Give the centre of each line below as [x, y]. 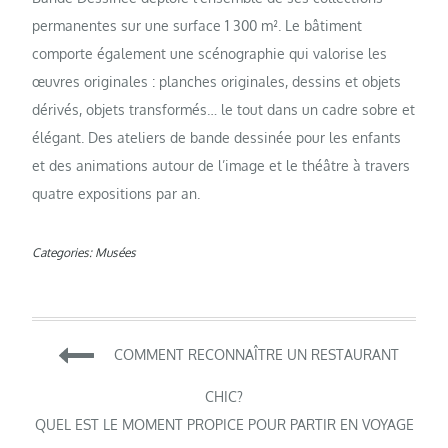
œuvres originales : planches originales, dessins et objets [217, 82]
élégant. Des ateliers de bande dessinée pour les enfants [217, 138]
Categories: [64, 253]
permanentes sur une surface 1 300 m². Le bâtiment [197, 26]
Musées [116, 253]
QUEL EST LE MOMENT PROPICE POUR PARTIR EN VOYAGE [224, 425]
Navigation [133, 354]
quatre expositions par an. [116, 194]
